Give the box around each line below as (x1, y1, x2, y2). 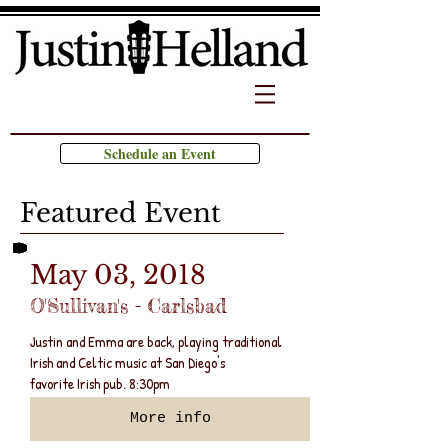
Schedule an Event (104, 143, 216, 164)
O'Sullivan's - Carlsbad (30, 294, 227, 319)
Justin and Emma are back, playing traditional (30, 331, 282, 353)
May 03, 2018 (30, 258, 206, 291)
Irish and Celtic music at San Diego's (30, 352, 225, 374)
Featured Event (20, 197, 221, 229)
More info (129, 410, 211, 428)
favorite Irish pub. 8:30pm (30, 373, 170, 395)
